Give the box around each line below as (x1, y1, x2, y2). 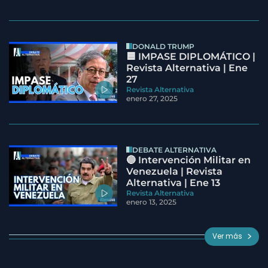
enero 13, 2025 (126, 197, 177, 206)
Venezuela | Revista (126, 165, 223, 177)
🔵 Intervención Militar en (126, 154, 251, 166)
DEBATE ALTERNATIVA (132, 145, 217, 154)
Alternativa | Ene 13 (126, 176, 221, 188)
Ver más (212, 232, 242, 242)
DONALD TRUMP (132, 41, 195, 51)
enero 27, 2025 (126, 93, 178, 103)
